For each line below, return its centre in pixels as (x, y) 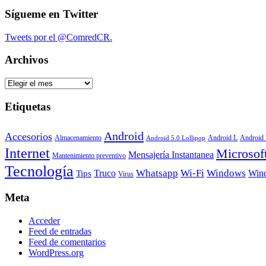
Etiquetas (28, 106)
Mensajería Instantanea (171, 154)
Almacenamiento (78, 138)
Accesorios (28, 136)
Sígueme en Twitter (51, 14)
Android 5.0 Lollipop (176, 138)
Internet (27, 153)
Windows (226, 173)
